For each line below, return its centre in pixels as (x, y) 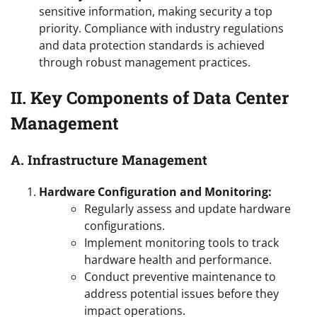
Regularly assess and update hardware (188, 208)
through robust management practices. (145, 63)
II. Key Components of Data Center (150, 98)
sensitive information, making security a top (156, 12)
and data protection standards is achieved (152, 46)
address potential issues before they (181, 293)
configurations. (125, 225)
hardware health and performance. (178, 259)
